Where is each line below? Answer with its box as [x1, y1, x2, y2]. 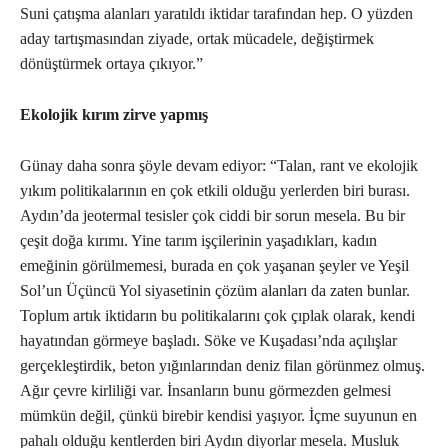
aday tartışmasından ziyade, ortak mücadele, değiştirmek [20, 30, 374, 48]
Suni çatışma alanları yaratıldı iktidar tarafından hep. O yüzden [20, 5, 413, 23]
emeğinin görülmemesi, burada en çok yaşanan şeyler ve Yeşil [20, 257, 409, 275]
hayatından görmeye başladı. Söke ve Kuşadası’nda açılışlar [20, 332, 397, 350]
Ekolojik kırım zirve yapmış [20, 106, 208, 124]
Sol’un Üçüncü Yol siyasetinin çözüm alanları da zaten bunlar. [20, 282, 410, 300]
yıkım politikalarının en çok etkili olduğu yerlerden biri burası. [20, 182, 410, 200]
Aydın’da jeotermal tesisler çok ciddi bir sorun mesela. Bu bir [20, 207, 405, 225]
